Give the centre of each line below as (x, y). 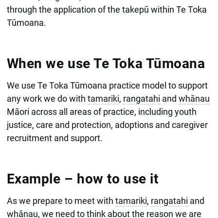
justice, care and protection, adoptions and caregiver (107, 125)
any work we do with (47, 98)
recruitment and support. (54, 138)
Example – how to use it (82, 179)
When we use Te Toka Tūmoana (106, 63)
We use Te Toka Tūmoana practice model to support (107, 85)
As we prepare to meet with (61, 200)
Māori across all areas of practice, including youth (101, 111)
